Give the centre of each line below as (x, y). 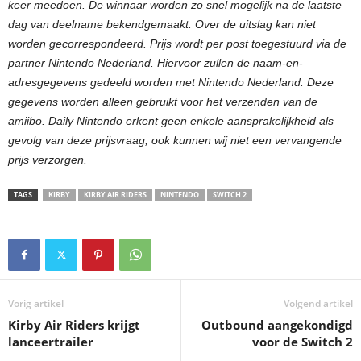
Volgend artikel (318, 303)
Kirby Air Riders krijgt (74, 324)
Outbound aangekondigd (277, 324)
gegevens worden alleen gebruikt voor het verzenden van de (163, 101)
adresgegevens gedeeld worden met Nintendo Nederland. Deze (171, 82)
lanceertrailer (51, 341)
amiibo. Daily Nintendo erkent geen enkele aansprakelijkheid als (171, 120)
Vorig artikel (36, 303)
